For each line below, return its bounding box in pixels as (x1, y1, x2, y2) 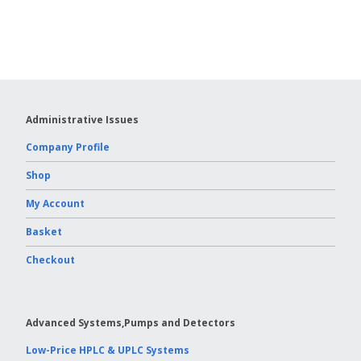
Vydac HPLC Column (227, 39, 324, 54)
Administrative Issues (26, 113, 139, 127)
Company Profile (26, 140, 110, 155)
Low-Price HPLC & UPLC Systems (26, 343, 189, 358)
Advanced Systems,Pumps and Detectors (26, 316, 235, 330)
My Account (26, 197, 85, 211)
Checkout (26, 253, 75, 268)
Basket (26, 225, 62, 239)
